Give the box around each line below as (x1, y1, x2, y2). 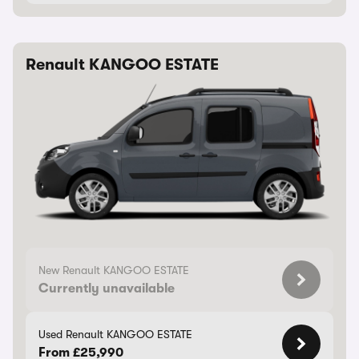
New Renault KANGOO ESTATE (38, 264, 189, 276)
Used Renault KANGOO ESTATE (38, 328, 192, 341)
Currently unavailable (38, 281, 175, 296)
